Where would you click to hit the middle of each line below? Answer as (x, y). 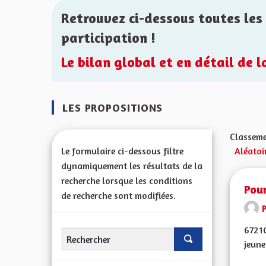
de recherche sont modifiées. (118, 195)
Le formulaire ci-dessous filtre (122, 151)
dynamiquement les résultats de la (132, 166)
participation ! (108, 38)
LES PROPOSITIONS (111, 107)
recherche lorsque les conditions (127, 180)
